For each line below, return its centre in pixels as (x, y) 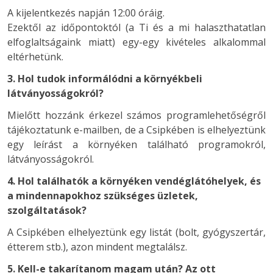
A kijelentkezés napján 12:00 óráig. (86, 12)
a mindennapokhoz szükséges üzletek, (103, 195)
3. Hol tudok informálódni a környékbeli (105, 78)
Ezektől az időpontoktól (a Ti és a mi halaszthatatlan (136, 27)
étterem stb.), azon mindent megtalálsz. (97, 246)
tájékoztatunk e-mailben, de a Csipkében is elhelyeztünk (136, 129)
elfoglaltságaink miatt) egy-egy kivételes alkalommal (136, 42)
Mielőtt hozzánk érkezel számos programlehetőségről (136, 115)
